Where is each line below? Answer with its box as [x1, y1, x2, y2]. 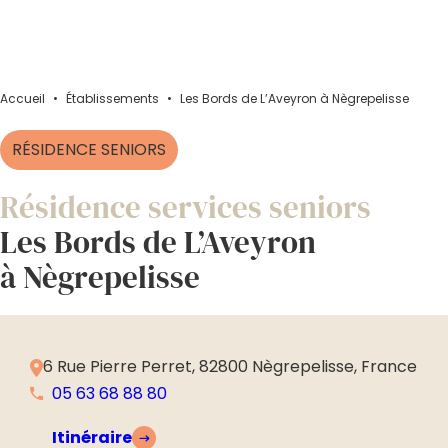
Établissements [66, 90, 159, 107]
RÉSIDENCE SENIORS [12, 138, 166, 161]
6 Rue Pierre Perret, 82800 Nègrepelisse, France [43, 355, 417, 378]
